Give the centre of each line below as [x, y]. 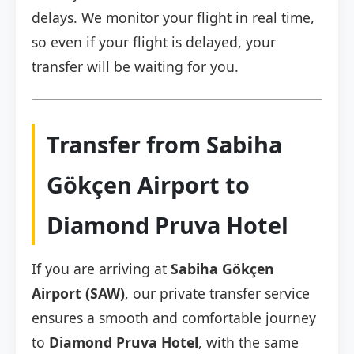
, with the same [249, 343]
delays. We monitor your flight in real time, [173, 18]
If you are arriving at [101, 269]
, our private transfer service [217, 294]
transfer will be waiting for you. [135, 67]
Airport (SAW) [78, 294]
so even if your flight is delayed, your [154, 42]
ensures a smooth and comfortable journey [174, 318]
